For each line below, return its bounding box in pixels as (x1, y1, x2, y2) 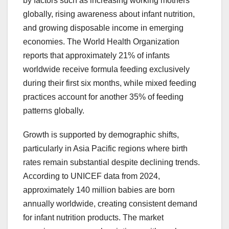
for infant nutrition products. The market (23, 213, 164, 222)
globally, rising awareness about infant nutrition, (23, 10, 195, 19)
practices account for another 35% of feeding (23, 93, 184, 102)
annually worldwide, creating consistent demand (23, 199, 197, 209)
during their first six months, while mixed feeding (23, 79, 196, 88)
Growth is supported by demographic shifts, (23, 130, 179, 140)
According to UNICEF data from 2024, (23, 172, 160, 181)
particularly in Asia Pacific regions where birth (23, 144, 188, 153)
